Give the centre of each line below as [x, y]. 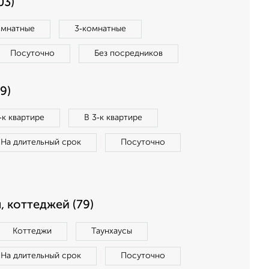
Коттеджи [32, 231]
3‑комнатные [100, 29]
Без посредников [128, 53]
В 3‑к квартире [113, 118]
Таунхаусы [112, 231]
